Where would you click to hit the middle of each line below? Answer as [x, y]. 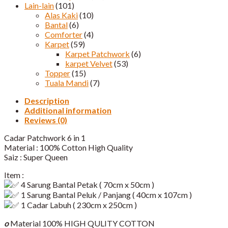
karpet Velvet [89, 63]
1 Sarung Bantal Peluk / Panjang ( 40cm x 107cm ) [106, 194]
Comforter [64, 34]
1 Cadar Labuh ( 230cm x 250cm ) [78, 205]
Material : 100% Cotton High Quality [68, 147]
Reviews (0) [46, 120]
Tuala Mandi [67, 82]
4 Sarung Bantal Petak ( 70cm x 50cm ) [87, 184]
